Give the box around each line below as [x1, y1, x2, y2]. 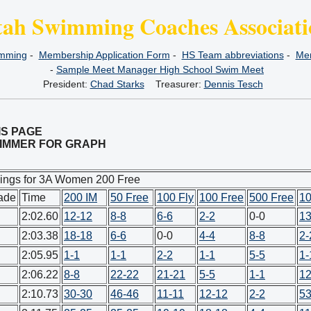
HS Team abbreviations [181, 49, 284, 60]
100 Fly [157, 192, 194, 203]
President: [42, 78, 90, 90]
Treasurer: [144, 78, 204, 90]
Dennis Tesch [203, 78, 263, 90]
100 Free [199, 192, 244, 203]
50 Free [110, 192, 149, 203]
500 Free [249, 192, 294, 203]
